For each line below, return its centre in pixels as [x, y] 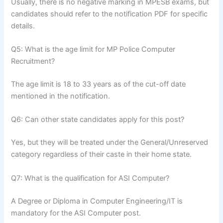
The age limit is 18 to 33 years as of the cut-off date [99, 84]
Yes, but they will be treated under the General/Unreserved [110, 143]
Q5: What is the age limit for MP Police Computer [93, 50]
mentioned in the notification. [61, 96]
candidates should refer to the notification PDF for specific [110, 14]
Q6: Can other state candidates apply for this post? [98, 120]
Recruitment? [33, 61]
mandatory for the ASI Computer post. [76, 213]
